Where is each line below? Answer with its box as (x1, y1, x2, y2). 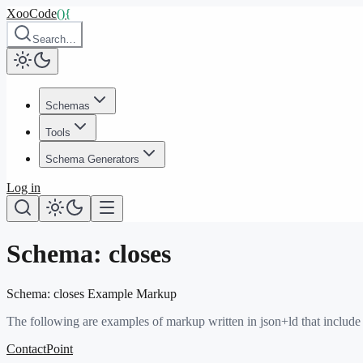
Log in (6, 181, 41, 194)
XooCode (6, 6, 57, 20)
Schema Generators (45, 153, 139, 165)
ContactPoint (6, 341, 73, 356)
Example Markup (84, 286, 177, 301)
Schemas (45, 100, 90, 112)
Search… (32, 33, 76, 45)
